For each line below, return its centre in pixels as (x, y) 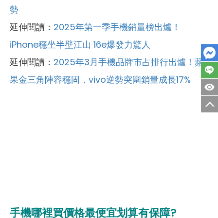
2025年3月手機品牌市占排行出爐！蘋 (128, 62)
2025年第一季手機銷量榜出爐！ (117, 27)
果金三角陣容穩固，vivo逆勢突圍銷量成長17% (100, 79)
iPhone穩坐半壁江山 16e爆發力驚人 (80, 44)
